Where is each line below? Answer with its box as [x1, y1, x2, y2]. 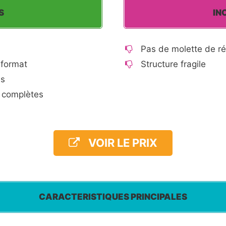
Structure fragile [140, 59, 206, 70]
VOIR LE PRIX [88, 136, 157, 149]
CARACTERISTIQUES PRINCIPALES [39, 192, 187, 202]
